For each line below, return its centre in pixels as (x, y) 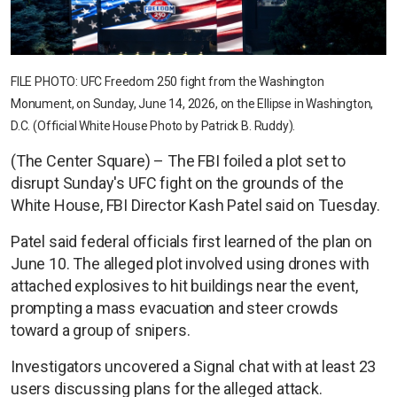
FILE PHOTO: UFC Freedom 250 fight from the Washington (167, 81)
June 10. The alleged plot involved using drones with (190, 263)
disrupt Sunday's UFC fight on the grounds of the (177, 183)
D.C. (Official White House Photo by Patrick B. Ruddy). (153, 125)
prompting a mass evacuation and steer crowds (175, 307)
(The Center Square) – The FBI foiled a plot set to (179, 160)
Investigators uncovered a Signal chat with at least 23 (194, 366)
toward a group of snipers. (101, 330)
